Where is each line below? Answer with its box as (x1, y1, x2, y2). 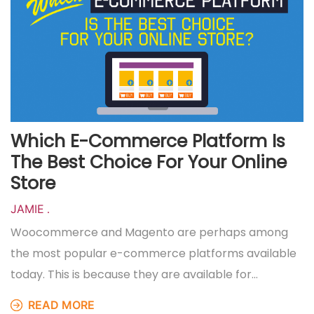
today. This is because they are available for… (11, 266, 258, 282)
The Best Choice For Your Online (11, 149, 287, 175)
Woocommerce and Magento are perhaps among (11, 224, 288, 240)
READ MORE (25, 297, 95, 312)
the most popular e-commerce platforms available (11, 245, 296, 261)
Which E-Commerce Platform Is (11, 128, 285, 153)
